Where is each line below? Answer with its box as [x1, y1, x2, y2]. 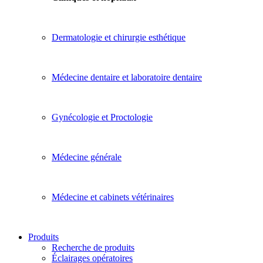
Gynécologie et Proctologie [52, 112, 153, 123]
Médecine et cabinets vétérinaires [52, 192, 174, 203]
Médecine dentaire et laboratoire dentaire [52, 72, 202, 83]
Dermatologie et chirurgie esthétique [52, 32, 186, 43]
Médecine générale [52, 152, 122, 163]
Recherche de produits [52, 242, 134, 253]
